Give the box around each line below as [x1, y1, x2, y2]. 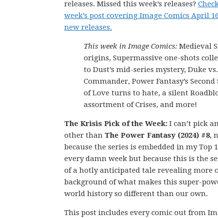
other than [64, 131, 105, 140]
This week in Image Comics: [84, 42, 179, 51]
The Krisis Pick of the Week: [64, 119, 169, 128]
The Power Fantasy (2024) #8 [105, 131, 210, 140]
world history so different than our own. [64, 189, 208, 198]
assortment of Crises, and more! [84, 100, 197, 109]
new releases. [64, 23, 112, 32]
